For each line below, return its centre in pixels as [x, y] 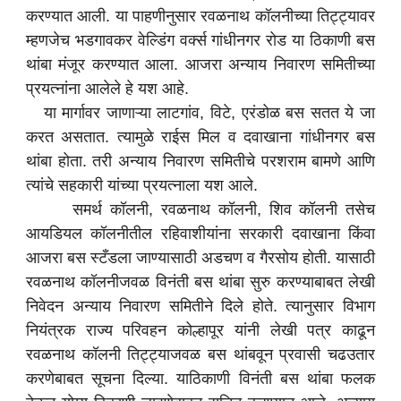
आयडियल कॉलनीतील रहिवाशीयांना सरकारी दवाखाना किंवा [200, 234]
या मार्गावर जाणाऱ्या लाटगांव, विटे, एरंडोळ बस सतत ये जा [200, 113]
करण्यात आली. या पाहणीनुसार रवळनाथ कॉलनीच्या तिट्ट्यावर [200, 17]
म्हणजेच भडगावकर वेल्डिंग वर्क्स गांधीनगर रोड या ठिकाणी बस [200, 41]
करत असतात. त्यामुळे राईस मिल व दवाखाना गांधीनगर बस [200, 137]
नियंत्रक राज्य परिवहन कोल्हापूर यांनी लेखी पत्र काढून [200, 331]
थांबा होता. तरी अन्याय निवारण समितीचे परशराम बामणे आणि [200, 162]
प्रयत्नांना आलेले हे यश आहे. [107, 89]
